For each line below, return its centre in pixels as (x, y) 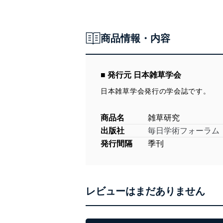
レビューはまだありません (145, 191)
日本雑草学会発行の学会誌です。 (156, 91)
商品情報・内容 (135, 38)
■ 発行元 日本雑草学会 (141, 75)
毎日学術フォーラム (184, 131)
